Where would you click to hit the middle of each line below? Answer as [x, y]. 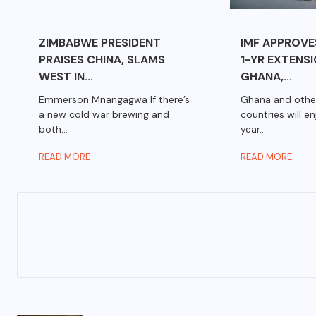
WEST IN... [66, 77]
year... [253, 129]
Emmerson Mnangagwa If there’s [115, 100]
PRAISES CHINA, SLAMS [102, 60]
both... [54, 129]
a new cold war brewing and [104, 115]
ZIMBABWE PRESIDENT [100, 43]
